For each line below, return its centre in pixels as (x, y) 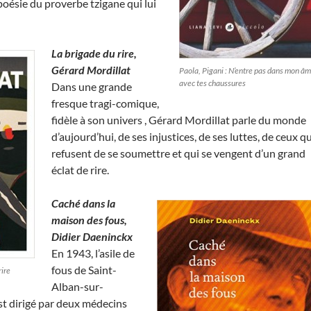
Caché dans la (83, 203)
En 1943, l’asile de (93, 253)
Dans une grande (92, 86)
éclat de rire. (80, 170)
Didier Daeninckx (92, 236)
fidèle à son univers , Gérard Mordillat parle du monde (179, 120)
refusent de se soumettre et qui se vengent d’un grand (178, 153)
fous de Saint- (84, 270)
